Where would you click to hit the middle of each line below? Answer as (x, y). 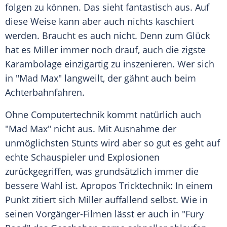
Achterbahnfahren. (45, 92)
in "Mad (23, 78)
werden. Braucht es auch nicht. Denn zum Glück (107, 36)
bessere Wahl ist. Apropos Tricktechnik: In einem (109, 186)
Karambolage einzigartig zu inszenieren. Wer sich (110, 64)
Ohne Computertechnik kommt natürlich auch (103, 115)
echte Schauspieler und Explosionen (82, 157)
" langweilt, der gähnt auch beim (127, 78)
